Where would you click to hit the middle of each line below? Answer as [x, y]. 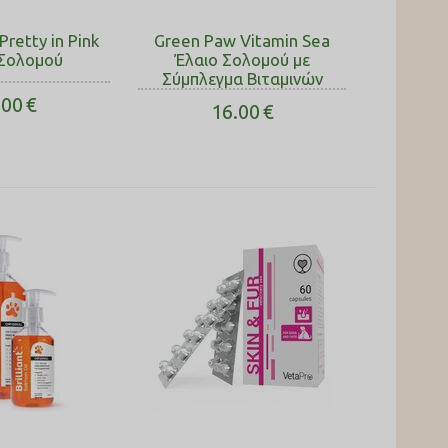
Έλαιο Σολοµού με [242, 59]
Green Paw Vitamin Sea [242, 40]
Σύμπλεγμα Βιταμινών [242, 78]
